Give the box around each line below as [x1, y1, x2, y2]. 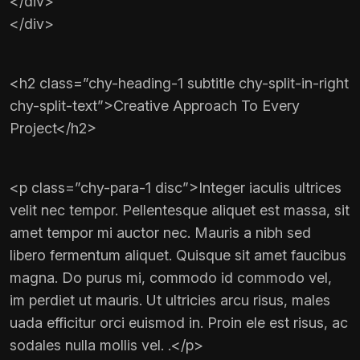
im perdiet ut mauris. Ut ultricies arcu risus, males [10, 292, 330, 309]
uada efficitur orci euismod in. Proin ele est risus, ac [10, 314, 348, 332]
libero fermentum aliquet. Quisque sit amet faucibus [10, 247, 346, 264]
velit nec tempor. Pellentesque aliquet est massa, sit [10, 202, 350, 219]
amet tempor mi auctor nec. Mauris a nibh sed [10, 224, 311, 242]
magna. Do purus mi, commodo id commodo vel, [10, 269, 332, 287]
